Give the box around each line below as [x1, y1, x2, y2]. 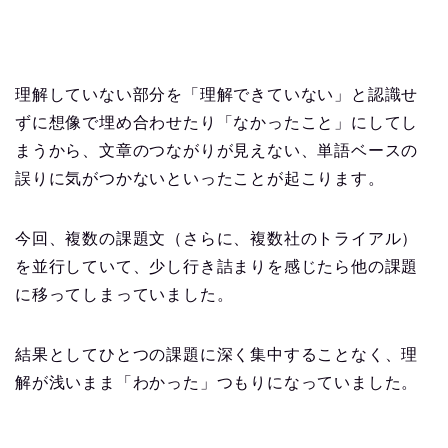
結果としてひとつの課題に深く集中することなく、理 [15, 345, 419, 363]
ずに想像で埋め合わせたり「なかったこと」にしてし [15, 113, 419, 131]
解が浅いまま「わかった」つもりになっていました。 [15, 373, 419, 391]
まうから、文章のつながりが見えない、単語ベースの [15, 141, 419, 159]
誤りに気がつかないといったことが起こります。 [15, 169, 385, 187]
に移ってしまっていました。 [15, 285, 234, 303]
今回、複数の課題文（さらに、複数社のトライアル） [15, 229, 419, 247]
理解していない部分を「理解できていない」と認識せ [15, 85, 419, 103]
